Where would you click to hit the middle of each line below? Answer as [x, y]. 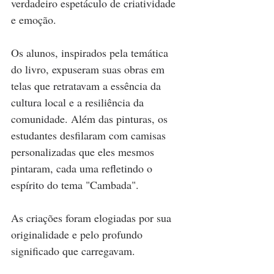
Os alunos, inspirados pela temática [91, 53]
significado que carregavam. [73, 251]
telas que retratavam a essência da [87, 86]
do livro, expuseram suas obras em [89, 69]
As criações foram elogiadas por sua [93, 218]
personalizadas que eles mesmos [84, 152]
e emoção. [34, 20]
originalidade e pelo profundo [78, 234]
